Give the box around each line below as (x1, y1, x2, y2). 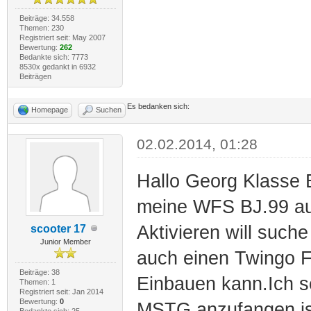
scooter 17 (31, 222, 87, 235)
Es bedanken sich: (127, 101, 190, 110)
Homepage (31, 105, 68, 114)
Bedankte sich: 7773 (19, 52, 88, 61)
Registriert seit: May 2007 (19, 33, 106, 42)
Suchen (96, 105, 121, 114)
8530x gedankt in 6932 (19, 62, 96, 71)
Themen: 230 (19, 23, 64, 32)
